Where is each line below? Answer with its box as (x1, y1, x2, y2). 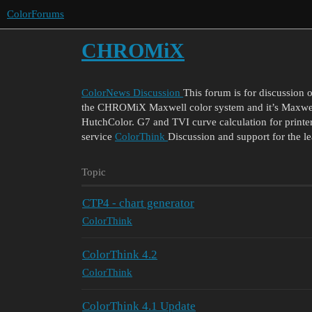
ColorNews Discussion (81, 86, 180, 98)
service (81, 130, 112, 142)
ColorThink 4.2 (82, 247, 157, 261)
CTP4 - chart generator (82, 196, 194, 210)
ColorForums (7, 8, 64, 19)
